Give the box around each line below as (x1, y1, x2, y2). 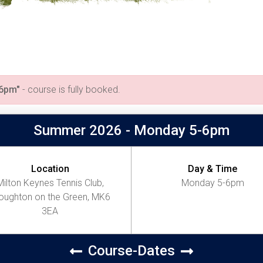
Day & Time (188, 163, 237, 174)
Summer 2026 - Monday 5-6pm (33, 122, 230, 139)
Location (31, 163, 69, 174)
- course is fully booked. (20, 84, 120, 95)
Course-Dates (88, 242, 175, 259)
